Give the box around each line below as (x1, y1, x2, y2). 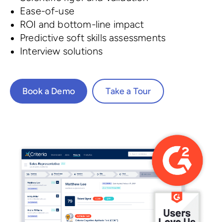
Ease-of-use (20, 5, 74, 17)
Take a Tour (106, 85, 151, 97)
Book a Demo (22, 85, 75, 97)
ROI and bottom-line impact (20, 18, 144, 31)
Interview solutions (20, 45, 103, 57)
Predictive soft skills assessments (20, 32, 166, 44)
